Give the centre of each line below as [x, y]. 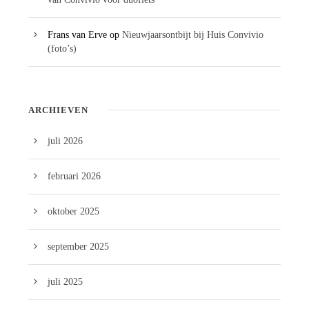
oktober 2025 [73, 211]
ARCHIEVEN [58, 110]
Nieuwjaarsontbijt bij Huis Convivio [193, 34]
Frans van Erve [77, 34]
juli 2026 [65, 141]
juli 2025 [65, 281]
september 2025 [78, 246]
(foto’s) [62, 48]
